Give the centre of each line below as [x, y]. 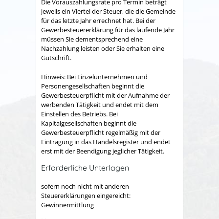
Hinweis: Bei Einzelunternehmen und [94, 77]
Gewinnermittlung [67, 205]
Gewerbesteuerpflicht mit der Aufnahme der [105, 95]
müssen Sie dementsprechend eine [92, 39]
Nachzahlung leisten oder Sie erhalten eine [103, 49]
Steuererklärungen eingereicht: [86, 196]
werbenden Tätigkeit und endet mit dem [100, 104]
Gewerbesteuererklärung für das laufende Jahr [108, 30]
